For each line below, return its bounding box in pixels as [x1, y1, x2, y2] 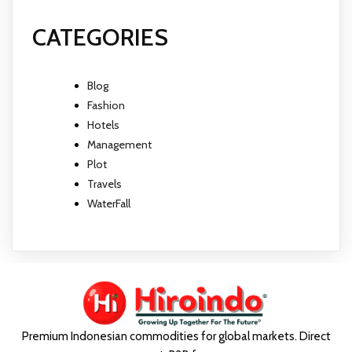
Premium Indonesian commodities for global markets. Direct [21, 328, 331, 343]
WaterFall [87, 196, 130, 211]
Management [87, 137, 152, 152]
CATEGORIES [32, 23, 168, 53]
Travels [87, 176, 122, 191]
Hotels [87, 117, 119, 132]
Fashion [87, 97, 125, 112]
